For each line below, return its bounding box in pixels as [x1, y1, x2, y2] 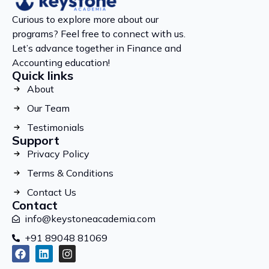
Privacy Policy [27, 148, 89, 160]
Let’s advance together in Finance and [12, 42, 181, 55]
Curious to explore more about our [12, 13, 159, 26]
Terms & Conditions [27, 167, 113, 180]
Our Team [27, 102, 70, 115]
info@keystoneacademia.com [25, 213, 156, 225]
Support [12, 133, 59, 148]
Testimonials [27, 121, 84, 134]
